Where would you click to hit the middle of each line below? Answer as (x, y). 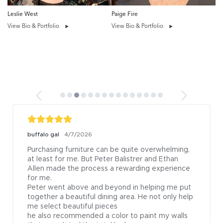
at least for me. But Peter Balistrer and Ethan (103, 160)
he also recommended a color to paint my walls (108, 216)
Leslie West (23, 14)
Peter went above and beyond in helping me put (109, 188)
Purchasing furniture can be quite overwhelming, (109, 150)
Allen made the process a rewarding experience (109, 169)
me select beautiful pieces (72, 207)
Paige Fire (125, 14)
